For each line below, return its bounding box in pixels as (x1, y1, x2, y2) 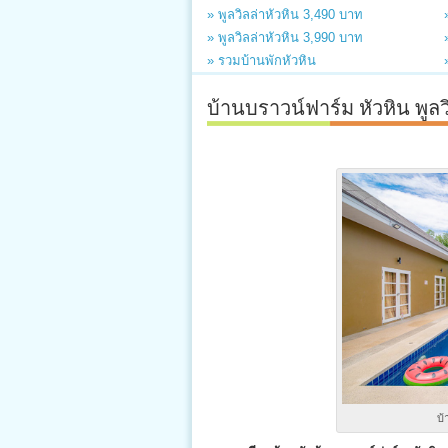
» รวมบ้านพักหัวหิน (207, 53, 316, 68)
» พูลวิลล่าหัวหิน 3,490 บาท (207, 7, 363, 22)
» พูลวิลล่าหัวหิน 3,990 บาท (207, 30, 363, 45)
